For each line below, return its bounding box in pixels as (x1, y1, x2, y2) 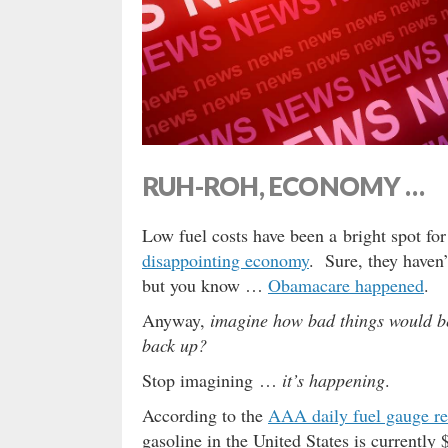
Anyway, (142, 308, 210, 332)
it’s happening (282, 368, 385, 392)
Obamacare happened (268, 273, 424, 297)
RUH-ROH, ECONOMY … (142, 170, 424, 202)
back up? (142, 333, 213, 357)
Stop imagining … (142, 368, 282, 392)
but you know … (142, 273, 268, 297)
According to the (142, 403, 268, 427)
